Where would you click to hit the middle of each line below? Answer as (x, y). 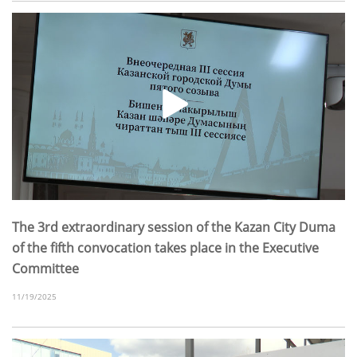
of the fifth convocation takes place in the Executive (165, 248)
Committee (45, 269)
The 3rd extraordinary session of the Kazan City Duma (174, 228)
